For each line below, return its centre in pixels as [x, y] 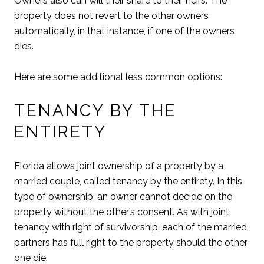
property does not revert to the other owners [111, 15]
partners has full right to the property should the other [131, 242]
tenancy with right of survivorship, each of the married [131, 227]
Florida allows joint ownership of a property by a [119, 166]
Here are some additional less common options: [118, 77]
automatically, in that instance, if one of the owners [124, 31]
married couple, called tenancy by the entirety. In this [128, 181]
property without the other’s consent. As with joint [122, 212]
